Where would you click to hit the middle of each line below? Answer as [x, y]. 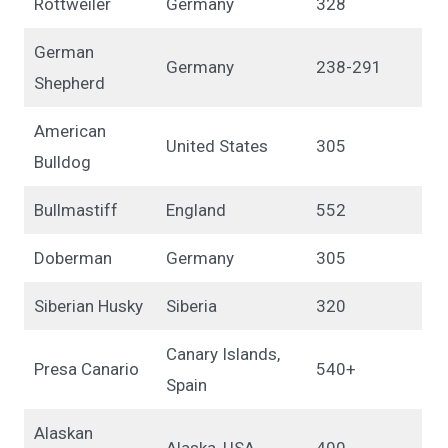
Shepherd [69, 82]
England [195, 209]
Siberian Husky [88, 305]
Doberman [72, 257]
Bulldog [62, 161]
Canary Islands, [222, 353]
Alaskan [63, 432]
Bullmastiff [75, 209]
